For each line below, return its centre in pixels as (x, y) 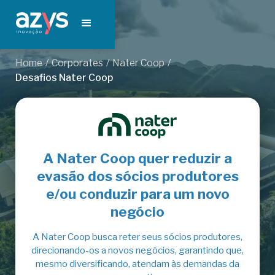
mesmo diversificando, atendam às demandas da (137, 263)
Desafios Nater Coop (64, 78)
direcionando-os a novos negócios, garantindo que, (137, 250)
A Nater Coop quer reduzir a (137, 158)
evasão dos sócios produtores (137, 176)
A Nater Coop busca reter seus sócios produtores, (137, 236)
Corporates (78, 63)
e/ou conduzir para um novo (137, 194)
